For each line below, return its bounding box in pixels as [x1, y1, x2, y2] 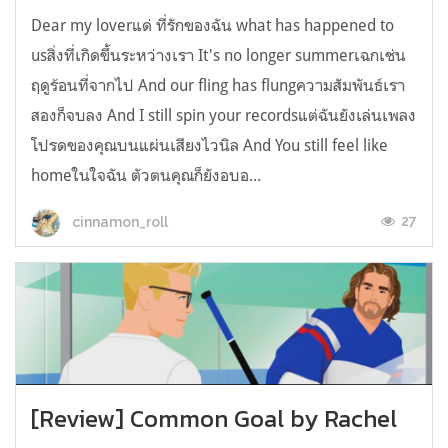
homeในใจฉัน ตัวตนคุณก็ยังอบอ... [31, 165, 261, 186]
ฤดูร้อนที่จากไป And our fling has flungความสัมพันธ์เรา [31, 75, 405, 96]
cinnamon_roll [69, 213, 168, 230]
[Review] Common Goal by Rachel [31, 401, 397, 437]
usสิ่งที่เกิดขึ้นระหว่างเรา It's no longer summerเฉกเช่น [31, 45, 406, 66]
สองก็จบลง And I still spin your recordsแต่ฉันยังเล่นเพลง [31, 105, 416, 126]
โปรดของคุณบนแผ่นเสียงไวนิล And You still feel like [31, 135, 388, 156]
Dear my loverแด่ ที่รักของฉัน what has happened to [31, 15, 394, 36]
